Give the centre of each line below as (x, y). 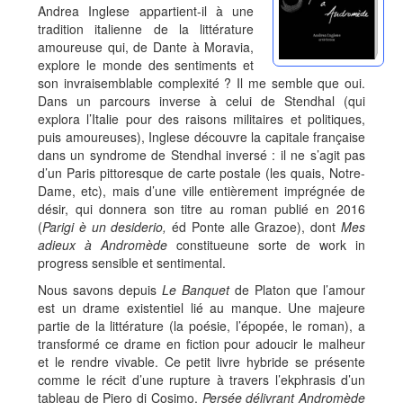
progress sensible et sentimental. (132, 263)
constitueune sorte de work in (266, 245)
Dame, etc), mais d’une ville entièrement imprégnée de (201, 191)
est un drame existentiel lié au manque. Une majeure (201, 308)
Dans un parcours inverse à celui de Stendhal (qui (201, 101)
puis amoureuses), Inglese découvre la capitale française (201, 137)
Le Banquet (196, 290)
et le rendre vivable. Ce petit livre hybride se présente (201, 362)
